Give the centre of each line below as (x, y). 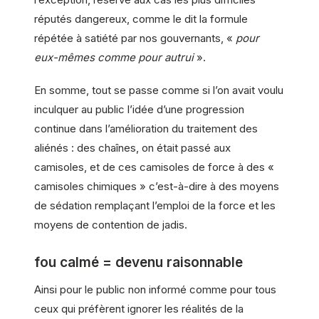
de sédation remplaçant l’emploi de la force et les (155, 205)
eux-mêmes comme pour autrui (114, 58)
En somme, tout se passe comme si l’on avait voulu (159, 90)
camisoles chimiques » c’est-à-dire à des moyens (157, 186)
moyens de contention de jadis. (111, 224)
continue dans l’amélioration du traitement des (146, 128)
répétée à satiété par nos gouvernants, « (135, 38)
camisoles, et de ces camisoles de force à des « (154, 167)
